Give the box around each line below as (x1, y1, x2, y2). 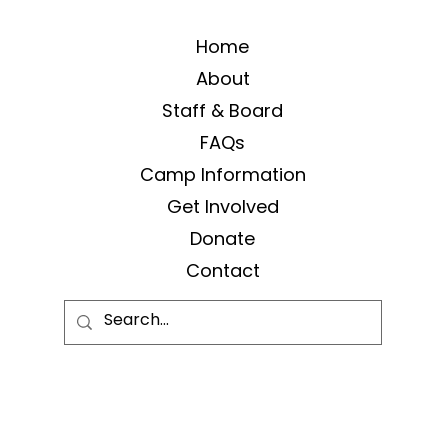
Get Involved (166, 194, 279, 220)
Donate (190, 226, 256, 252)
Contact (185, 258, 260, 284)
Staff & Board (162, 98, 284, 124)
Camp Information (139, 162, 306, 188)
